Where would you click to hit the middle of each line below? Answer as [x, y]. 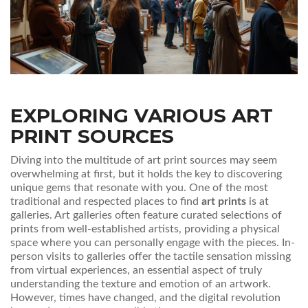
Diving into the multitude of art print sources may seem [144, 161]
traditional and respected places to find [106, 202]
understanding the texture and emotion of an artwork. [141, 284]
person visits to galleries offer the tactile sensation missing [151, 257]
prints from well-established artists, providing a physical [145, 229]
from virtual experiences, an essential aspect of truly [136, 271]
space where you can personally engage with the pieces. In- [153, 243]
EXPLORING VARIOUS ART [142, 116]
